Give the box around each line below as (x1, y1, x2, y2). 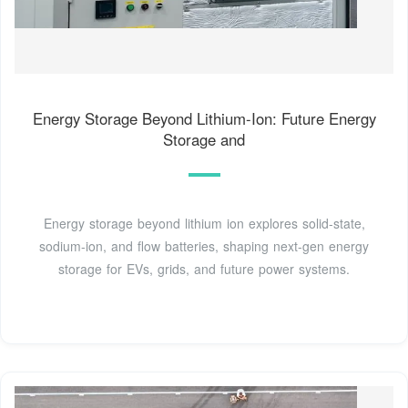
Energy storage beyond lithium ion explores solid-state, (43, 213, 365, 232)
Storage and (163, 127, 245, 150)
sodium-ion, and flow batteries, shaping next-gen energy (39, 236, 369, 255)
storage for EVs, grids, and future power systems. (58, 259, 350, 278)
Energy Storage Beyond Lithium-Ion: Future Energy (32, 107, 376, 129)
